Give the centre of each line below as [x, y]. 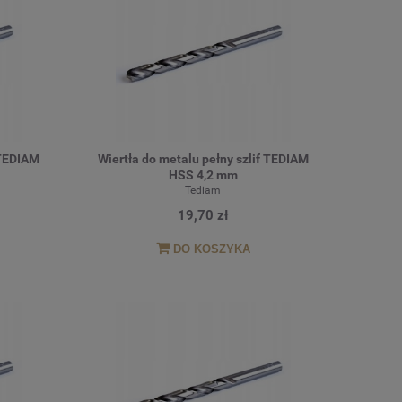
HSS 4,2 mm [203, 175]
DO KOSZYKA [211, 249]
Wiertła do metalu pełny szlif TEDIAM [203, 159]
